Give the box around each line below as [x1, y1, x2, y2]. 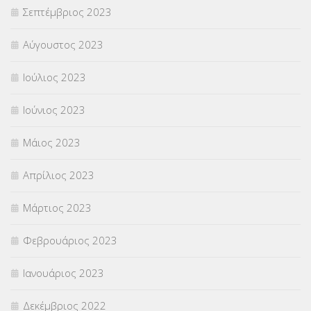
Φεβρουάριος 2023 [23, 233, 117, 248]
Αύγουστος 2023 [23, 37, 103, 52]
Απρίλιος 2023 [23, 168, 94, 183]
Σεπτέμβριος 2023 [23, 5, 112, 19]
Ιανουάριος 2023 [23, 266, 104, 280]
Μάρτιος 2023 [23, 201, 92, 215]
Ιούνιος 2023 [23, 103, 85, 117]
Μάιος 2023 [23, 135, 81, 150]
